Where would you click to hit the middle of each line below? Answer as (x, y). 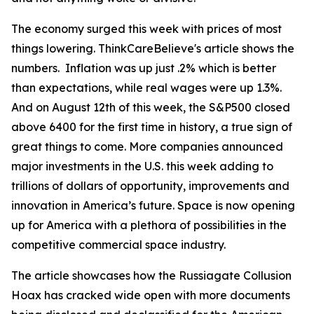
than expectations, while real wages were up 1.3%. (146, 88)
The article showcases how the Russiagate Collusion (151, 275)
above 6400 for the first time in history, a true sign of (152, 127)
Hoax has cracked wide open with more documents (151, 295)
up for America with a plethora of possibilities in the (149, 225)
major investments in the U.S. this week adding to (142, 166)
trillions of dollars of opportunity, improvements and (150, 186)
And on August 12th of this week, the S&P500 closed (151, 107)
